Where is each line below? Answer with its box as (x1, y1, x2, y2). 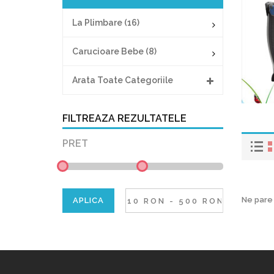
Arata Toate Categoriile (72, 75, 173, 85)
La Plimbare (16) (72, 18, 139, 28)
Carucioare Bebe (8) (72, 46, 157, 56)
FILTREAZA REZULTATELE (62, 113, 187, 124)
